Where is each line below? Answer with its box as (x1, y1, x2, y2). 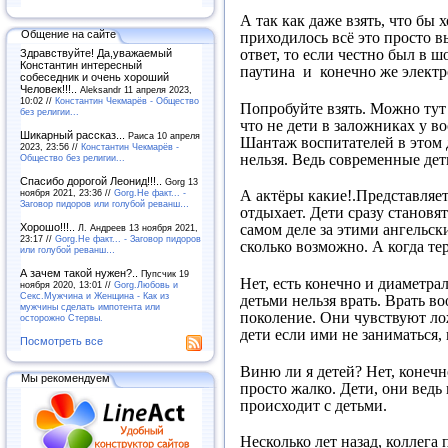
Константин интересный (20, 59, 142, 71)
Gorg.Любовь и (114, 279, 178, 290)
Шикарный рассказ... (20, 129, 128, 141)
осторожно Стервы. (20, 312, 103, 323)
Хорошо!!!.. (20, 221, 78, 233)
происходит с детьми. (240, 396, 387, 414)
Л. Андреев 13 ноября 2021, (78, 222, 198, 233)
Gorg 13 (165, 176, 198, 187)
